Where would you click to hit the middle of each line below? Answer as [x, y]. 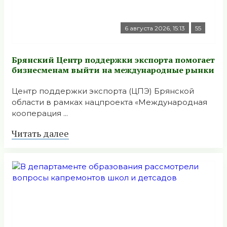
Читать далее [40, 133]
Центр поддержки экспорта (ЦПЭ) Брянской [103, 91]
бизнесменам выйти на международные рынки [113, 70]
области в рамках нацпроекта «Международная [109, 102]
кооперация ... [40, 113]
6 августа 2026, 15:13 [155, 28]
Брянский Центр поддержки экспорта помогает [113, 60]
